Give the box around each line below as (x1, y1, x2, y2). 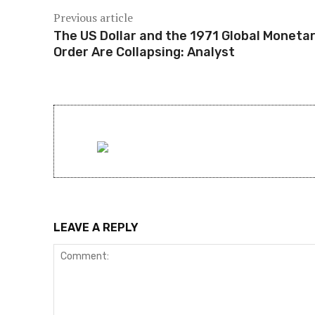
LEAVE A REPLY (53, 221, 139, 234)
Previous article (53, 10, 133, 25)
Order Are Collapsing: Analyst (53, 44, 235, 60)
